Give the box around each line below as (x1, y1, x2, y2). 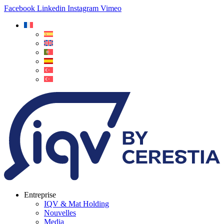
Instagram (67, 4, 98, 12)
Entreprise (24, 190, 56, 199)
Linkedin (37, 4, 65, 12)
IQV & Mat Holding (44, 199, 109, 208)
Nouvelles (44, 208, 76, 217)
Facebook (4, 4, 35, 12)
